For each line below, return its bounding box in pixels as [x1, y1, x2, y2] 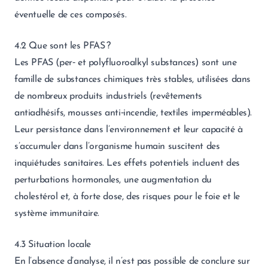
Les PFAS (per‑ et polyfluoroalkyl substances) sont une [14, 58, 237, 68]
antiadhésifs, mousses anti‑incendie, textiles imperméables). [14, 108, 252, 118]
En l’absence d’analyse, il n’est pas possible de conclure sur [14, 257, 250, 266]
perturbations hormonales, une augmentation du [14, 175, 212, 185]
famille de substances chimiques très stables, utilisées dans [14, 75, 251, 84]
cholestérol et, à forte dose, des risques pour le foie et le [14, 192, 240, 202]
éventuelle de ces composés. [14, 10, 127, 20]
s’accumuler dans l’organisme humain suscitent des [14, 142, 220, 151]
